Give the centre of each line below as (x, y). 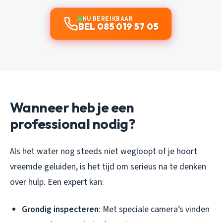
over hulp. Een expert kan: (57, 182)
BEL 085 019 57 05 (118, 27)
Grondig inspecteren (60, 210)
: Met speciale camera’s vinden (154, 210)
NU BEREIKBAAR (108, 19)
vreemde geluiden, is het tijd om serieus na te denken (108, 167)
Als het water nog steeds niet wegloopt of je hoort (104, 152)
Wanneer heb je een (72, 108)
